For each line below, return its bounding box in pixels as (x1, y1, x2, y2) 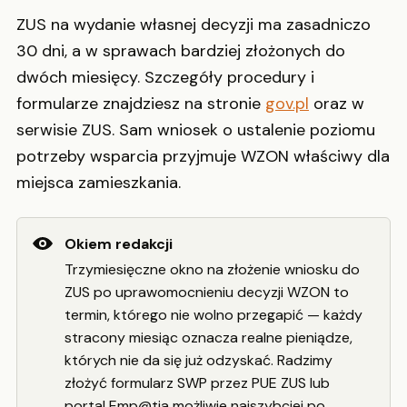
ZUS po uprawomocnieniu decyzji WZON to (65, 282, 349, 302)
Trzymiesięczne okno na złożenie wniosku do (65, 259, 360, 279)
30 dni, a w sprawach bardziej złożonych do (16, 40, 345, 63)
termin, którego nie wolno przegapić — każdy (65, 304, 362, 324)
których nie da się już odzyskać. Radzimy (65, 350, 333, 370)
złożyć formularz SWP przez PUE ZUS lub (65, 372, 330, 392)
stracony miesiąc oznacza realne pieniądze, (65, 327, 352, 347)
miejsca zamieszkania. (16, 172, 181, 194)
